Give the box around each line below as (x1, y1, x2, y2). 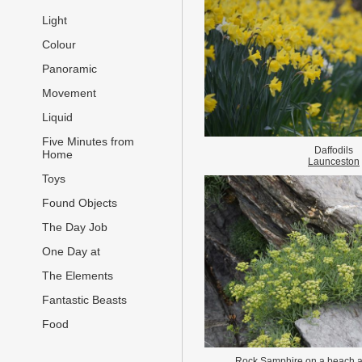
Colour (42, 38, 76, 52)
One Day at (42, 245, 100, 259)
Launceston (308, 155, 360, 167)
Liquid (42, 111, 73, 124)
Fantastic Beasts (42, 293, 127, 307)
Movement (42, 86, 96, 100)
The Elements (42, 269, 113, 283)
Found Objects (42, 196, 117, 210)
